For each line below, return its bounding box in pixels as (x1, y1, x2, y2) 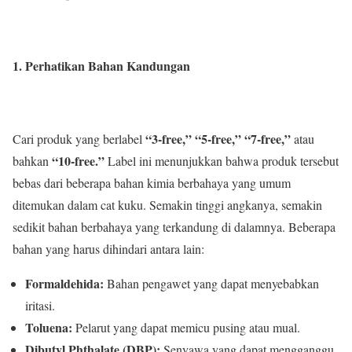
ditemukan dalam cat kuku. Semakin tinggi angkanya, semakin (13, 196, 322, 214)
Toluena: (25, 318, 72, 337)
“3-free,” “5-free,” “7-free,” (145, 130, 291, 148)
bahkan (13, 152, 52, 170)
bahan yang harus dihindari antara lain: (13, 240, 204, 258)
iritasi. (25, 297, 55, 314)
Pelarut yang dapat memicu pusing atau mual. (72, 319, 300, 336)
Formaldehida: (25, 274, 104, 293)
